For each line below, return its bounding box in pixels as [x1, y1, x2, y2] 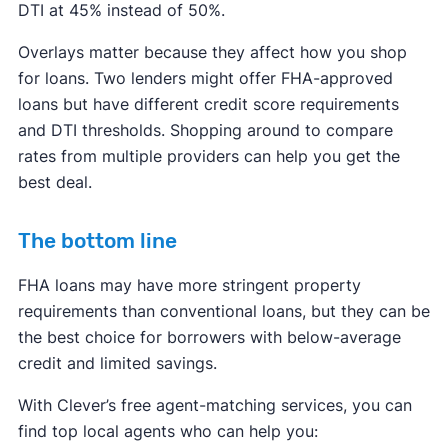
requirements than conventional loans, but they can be [17, 300, 430, 321]
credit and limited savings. [17, 352, 217, 373]
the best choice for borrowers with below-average [17, 326, 401, 347]
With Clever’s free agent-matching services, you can [17, 394, 412, 415]
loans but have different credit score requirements [17, 93, 399, 114]
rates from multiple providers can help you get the [17, 145, 400, 166]
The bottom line [17, 228, 177, 253]
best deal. [17, 171, 92, 192]
